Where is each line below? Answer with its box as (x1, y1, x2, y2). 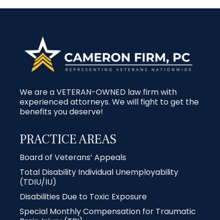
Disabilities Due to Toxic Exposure (20, 191, 147, 203)
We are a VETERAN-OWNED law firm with (20, 86, 177, 98)
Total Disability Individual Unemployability (20, 166, 178, 178)
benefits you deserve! (20, 106, 103, 118)
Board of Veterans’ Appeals (20, 152, 126, 164)
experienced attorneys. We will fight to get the (20, 96, 199, 108)
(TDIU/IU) (20, 176, 56, 188)
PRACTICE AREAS (20, 131, 116, 148)
